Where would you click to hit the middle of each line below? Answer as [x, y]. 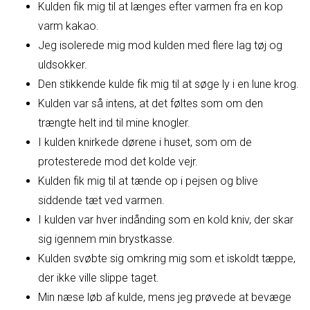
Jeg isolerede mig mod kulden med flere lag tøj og [160, 46]
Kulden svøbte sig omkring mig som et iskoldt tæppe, [167, 259]
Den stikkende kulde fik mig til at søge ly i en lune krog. [168, 84]
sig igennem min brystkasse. [107, 239]
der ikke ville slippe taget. [99, 278]
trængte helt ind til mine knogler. [114, 123]
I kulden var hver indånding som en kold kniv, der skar [166, 220]
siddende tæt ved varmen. [101, 201]
